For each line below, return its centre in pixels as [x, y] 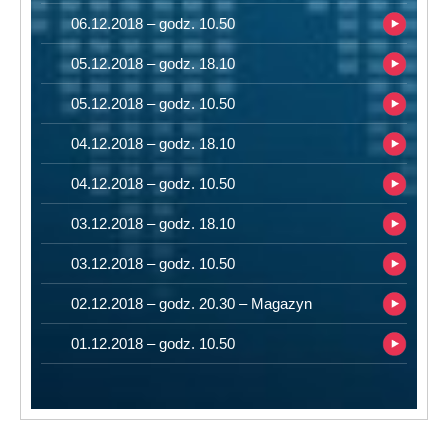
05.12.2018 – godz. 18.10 [153, 63]
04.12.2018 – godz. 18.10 [153, 143]
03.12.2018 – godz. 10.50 [153, 263]
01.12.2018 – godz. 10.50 [153, 343]
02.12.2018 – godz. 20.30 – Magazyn [191, 303]
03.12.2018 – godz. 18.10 [153, 223]
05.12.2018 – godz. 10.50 [153, 103]
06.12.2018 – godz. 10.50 [153, 23]
